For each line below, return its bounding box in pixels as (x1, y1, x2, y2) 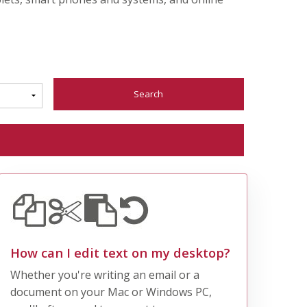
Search (134, 87, 164, 100)
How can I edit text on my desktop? (10, 243, 230, 261)
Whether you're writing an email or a (10, 267, 199, 282)
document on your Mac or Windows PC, (10, 284, 212, 299)
